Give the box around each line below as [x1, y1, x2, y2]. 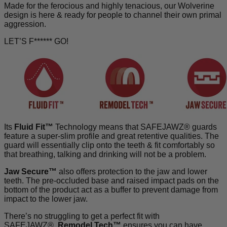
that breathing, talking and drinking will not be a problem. [4, 149, 206, 159]
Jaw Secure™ [4, 167, 57, 176]
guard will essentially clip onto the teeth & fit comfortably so [4, 140, 215, 149]
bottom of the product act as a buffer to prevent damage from [4, 185, 218, 194]
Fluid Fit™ [14, 122, 53, 131]
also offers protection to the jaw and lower [57, 167, 207, 176]
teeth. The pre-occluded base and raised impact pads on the [4, 176, 219, 185]
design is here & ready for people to [4, 10, 133, 19]
